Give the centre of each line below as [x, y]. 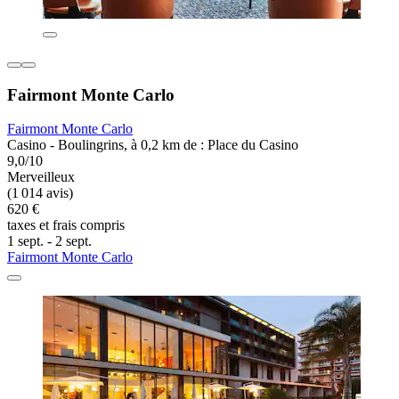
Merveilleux [41, 177]
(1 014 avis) [40, 193]
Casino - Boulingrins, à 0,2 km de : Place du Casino [153, 145]
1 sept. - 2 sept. [49, 241]
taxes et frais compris [66, 225]
